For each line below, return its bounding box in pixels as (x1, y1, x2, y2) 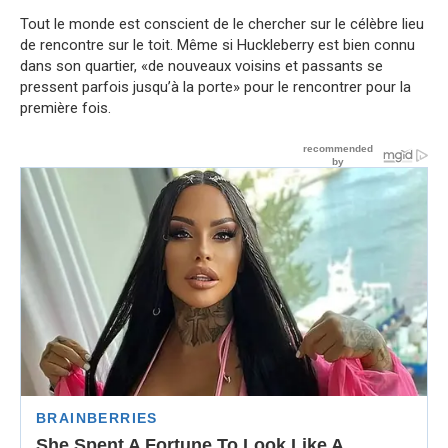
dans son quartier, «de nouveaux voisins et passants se (20, 56, 383, 75)
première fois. (20, 98, 111, 117)
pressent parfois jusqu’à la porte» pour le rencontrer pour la (20, 77, 411, 96)
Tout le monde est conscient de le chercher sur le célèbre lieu (20, 14, 424, 33)
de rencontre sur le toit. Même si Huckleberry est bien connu (20, 35, 415, 54)
